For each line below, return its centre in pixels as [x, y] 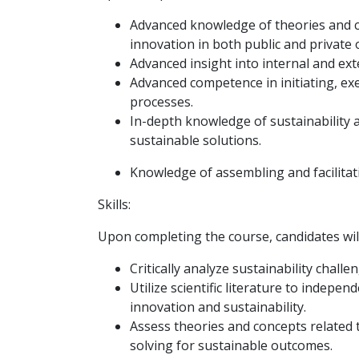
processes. [161, 102]
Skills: [114, 204]
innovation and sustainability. [218, 307]
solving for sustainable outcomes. [231, 345]
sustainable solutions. [195, 140]
